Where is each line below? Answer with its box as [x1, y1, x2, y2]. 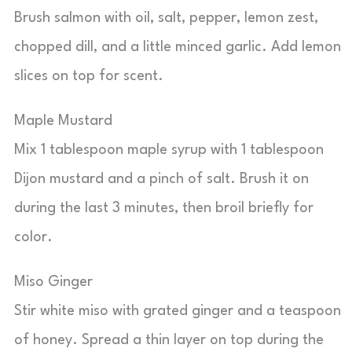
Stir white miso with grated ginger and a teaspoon [14, 304, 341, 318]
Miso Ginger [14, 275, 93, 289]
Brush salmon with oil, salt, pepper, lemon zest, [14, 11, 318, 25]
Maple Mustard [14, 114, 112, 128]
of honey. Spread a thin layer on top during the [14, 333, 324, 347]
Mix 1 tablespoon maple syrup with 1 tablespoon [14, 143, 324, 157]
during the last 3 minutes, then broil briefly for [14, 201, 313, 215]
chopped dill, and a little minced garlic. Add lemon [14, 40, 341, 54]
